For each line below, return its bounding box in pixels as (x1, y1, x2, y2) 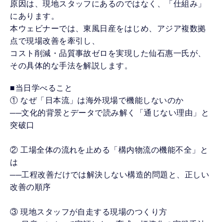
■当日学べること (10, 84, 72, 93)
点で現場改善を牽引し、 (10, 37, 100, 46)
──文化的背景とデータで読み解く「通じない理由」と (10, 109, 210, 117)
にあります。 (10, 12, 59, 21)
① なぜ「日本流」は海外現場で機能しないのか (10, 96, 184, 105)
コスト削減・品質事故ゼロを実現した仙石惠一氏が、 (10, 49, 206, 58)
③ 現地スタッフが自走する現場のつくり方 (10, 208, 167, 217)
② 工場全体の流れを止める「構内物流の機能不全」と (10, 146, 209, 155)
